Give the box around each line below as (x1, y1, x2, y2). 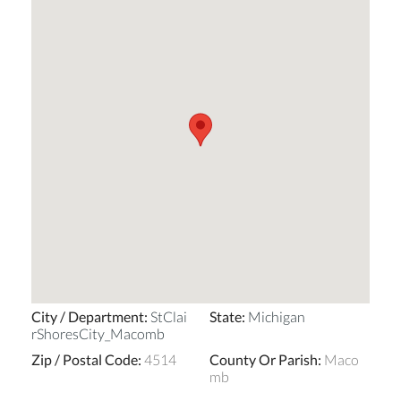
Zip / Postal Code (31, 350, 138, 368)
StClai (150, 307, 187, 325)
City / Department (31, 307, 144, 325)
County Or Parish (209, 350, 318, 368)
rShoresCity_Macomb (31, 324, 165, 342)
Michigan (248, 307, 305, 325)
